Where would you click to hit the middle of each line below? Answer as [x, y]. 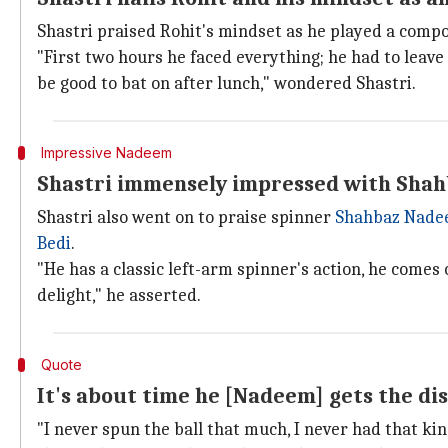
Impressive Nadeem [106, 152]
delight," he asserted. [119, 295]
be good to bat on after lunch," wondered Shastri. [226, 83]
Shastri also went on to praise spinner [186, 217]
